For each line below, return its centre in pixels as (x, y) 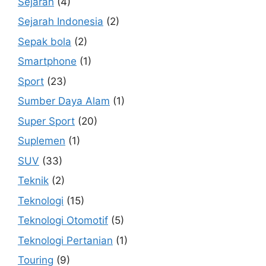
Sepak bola (45, 41)
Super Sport (46, 121)
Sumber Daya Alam (64, 101)
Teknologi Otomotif (63, 221)
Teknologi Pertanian (65, 240)
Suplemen (42, 141)
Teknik (33, 181)
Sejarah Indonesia (61, 22)
